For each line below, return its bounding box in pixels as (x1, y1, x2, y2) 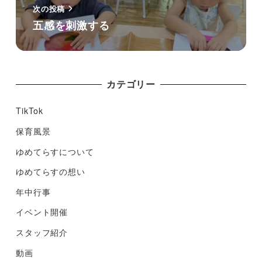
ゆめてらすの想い (16, 166, 85, 178)
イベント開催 (16, 206, 68, 218)
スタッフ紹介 (16, 226, 68, 238)
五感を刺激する (32, 17, 110, 33)
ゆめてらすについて (16, 145, 94, 157)
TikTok (16, 105, 43, 117)
